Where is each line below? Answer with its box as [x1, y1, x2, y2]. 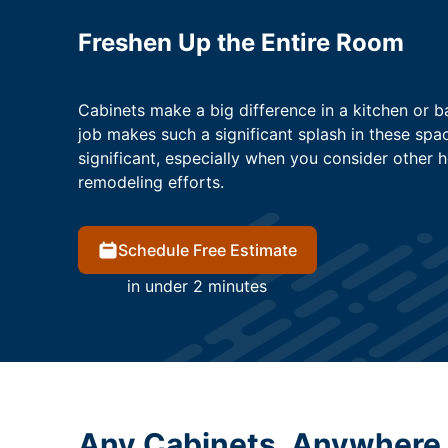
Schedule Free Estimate [117, 240, 297, 261]
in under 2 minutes [127, 276, 267, 297]
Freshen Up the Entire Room [77, 28, 404, 58]
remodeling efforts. [77, 172, 224, 193]
